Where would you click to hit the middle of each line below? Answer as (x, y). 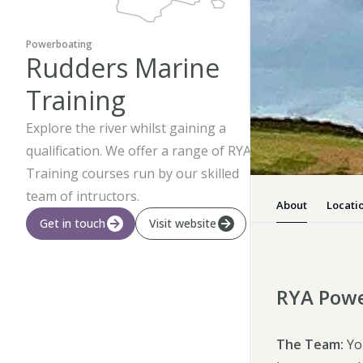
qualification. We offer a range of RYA (139, 151)
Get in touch (73, 223)
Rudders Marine (123, 68)
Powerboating (59, 44)
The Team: (310, 344)
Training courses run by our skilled (132, 173)
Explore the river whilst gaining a (126, 128)
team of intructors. (83, 196)
